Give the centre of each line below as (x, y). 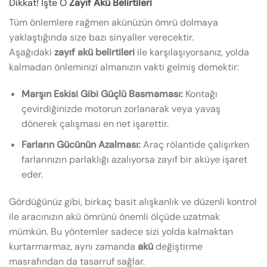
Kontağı (200, 94)
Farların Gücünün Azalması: (81, 144)
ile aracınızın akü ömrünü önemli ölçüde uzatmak (114, 216)
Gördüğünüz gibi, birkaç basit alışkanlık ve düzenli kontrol (133, 201)
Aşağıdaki (32, 52)
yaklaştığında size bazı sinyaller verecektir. (101, 37)
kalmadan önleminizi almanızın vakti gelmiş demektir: (124, 67)
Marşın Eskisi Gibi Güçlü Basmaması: (102, 94)
